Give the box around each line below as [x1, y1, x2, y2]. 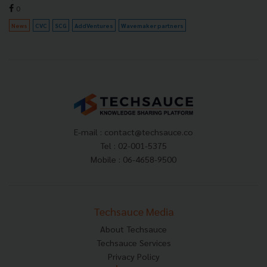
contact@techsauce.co [104, 126, 193, 138]
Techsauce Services [96, 237, 171, 249]
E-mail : [74, 126, 104, 138]
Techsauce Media [93, 204, 174, 219]
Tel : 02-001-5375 [100, 140, 167, 151]
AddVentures [74, 21, 113, 29]
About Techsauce [100, 223, 167, 235]
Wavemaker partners [121, 21, 184, 29]
